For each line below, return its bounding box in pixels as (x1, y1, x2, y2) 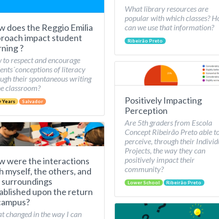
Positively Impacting (125, 95, 202, 106)
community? (125, 164, 164, 174)
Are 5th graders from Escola (125, 118, 212, 127)
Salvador (22, 99, 43, 104)
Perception (125, 105, 168, 116)
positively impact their (125, 155, 195, 164)
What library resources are (125, 4, 208, 13)
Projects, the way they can (125, 146, 205, 155)
